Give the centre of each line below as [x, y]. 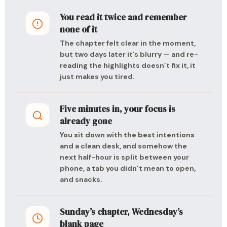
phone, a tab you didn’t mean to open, [128, 168]
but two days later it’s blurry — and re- [129, 54]
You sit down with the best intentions [127, 135]
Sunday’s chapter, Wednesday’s [121, 212]
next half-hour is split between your [124, 157]
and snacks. [81, 179]
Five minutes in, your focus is [118, 109]
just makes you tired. [97, 77]
